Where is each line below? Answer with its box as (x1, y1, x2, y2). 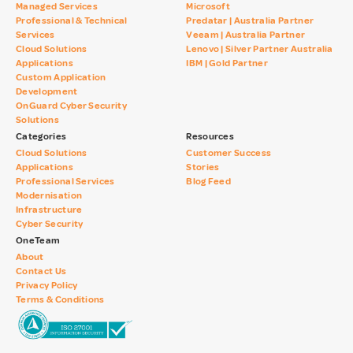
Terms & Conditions (16, 294, 105, 306)
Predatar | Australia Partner (186, 15, 314, 27)
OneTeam (16, 235, 61, 247)
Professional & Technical (16, 15, 128, 27)
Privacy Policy (16, 280, 78, 292)
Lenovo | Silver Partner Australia (186, 43, 333, 55)
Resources (186, 131, 235, 143)
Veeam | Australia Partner (186, 29, 306, 41)
